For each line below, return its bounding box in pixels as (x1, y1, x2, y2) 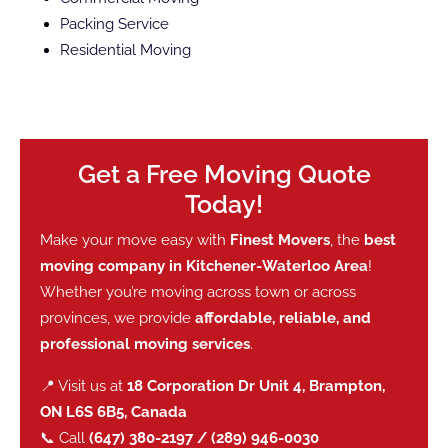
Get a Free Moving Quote (77, 158, 371, 189)
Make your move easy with (40, 230, 230, 249)
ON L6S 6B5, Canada (40, 402, 187, 421)
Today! (185, 188, 263, 219)
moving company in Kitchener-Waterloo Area (40, 256, 368, 275)
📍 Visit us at (40, 376, 127, 395)
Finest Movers (230, 230, 330, 249)
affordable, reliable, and (195, 308, 371, 327)
